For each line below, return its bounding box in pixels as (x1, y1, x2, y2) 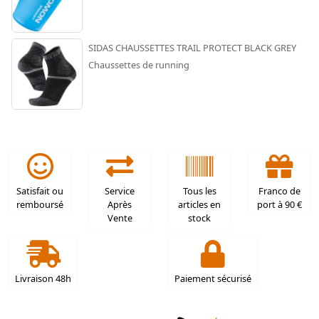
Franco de (258, 184, 300, 197)
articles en (178, 197, 221, 211)
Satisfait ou (16, 184, 63, 197)
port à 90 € (256, 197, 302, 211)
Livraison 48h (15, 271, 71, 285)
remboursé (16, 197, 63, 211)
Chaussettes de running (88, 58, 189, 71)
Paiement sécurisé (174, 271, 251, 285)
